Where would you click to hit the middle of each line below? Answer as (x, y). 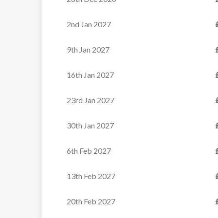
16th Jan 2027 (90, 75)
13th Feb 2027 (91, 176)
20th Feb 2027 (91, 201)
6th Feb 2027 (89, 151)
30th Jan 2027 (90, 125)
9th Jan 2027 (88, 49)
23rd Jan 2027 (91, 100)
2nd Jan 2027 (89, 24)
